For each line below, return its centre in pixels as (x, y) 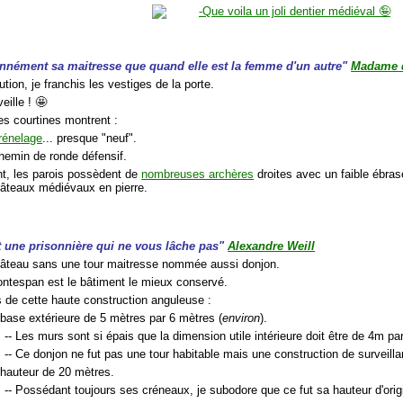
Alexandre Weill (272, 246)
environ (242, 318)
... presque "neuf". (90, 139)
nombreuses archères (198, 175)
